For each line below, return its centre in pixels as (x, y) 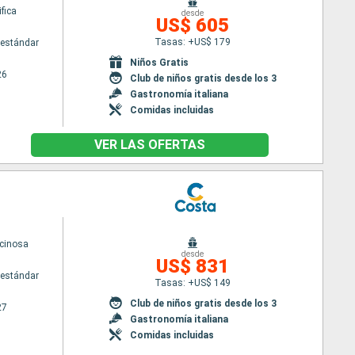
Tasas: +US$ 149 (193, 282)
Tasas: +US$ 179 (193, 42)
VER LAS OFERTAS (150, 145)
